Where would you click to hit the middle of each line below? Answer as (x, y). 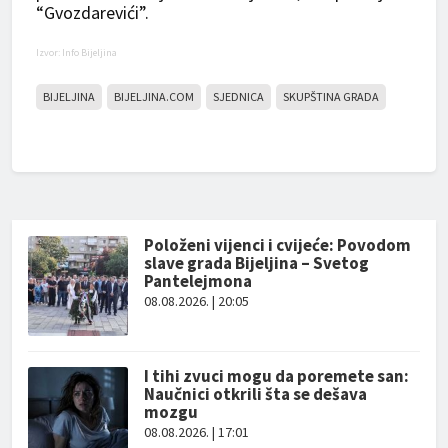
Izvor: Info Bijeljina (76, 52)
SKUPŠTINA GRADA (331, 96)
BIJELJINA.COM (154, 96)
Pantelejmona (198, 281)
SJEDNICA (238, 96)
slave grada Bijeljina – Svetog (256, 263)
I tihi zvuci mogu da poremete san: (276, 376)
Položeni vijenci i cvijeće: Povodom (277, 245)
